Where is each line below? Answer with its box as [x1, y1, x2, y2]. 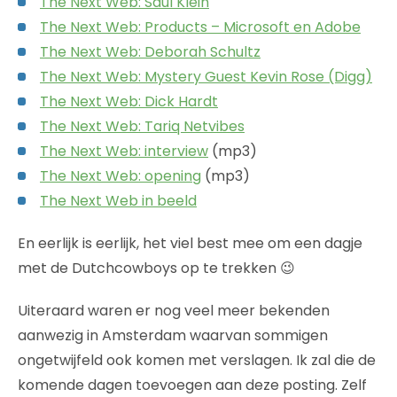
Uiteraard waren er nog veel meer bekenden [18, 300, 330, 321]
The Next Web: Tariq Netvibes [40, 115, 245, 136]
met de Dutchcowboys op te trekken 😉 [18, 257, 295, 278]
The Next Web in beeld [40, 190, 197, 211]
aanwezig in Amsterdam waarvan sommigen [18, 324, 328, 346]
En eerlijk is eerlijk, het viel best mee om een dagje [18, 232, 362, 253]
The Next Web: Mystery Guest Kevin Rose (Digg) [40, 66, 372, 87]
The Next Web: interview [40, 140, 208, 161]
